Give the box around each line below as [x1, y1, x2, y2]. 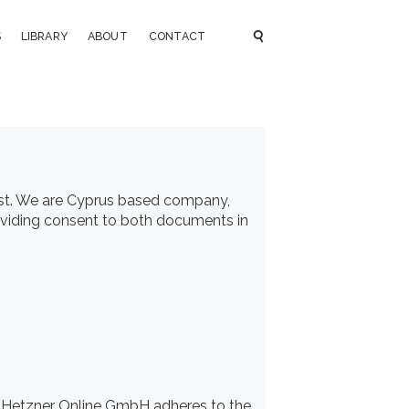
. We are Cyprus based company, [10, 191, 230, 209]
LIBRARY [21, 29, 68, 44]
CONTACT [149, 29, 205, 44]
